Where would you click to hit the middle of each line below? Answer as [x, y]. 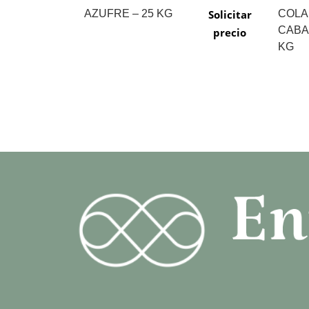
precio [230, 32]
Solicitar [230, 14]
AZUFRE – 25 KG [128, 13]
